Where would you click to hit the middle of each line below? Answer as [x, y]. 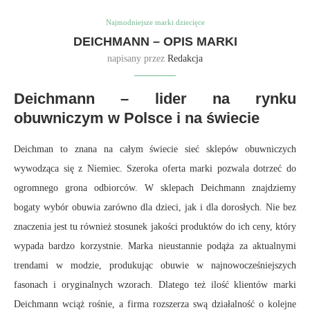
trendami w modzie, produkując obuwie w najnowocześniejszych [155, 266]
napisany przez [137, 59]
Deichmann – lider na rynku [155, 99]
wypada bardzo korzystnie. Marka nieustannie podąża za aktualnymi [155, 246]
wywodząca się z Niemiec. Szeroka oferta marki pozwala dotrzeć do [155, 169]
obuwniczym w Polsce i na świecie [137, 118]
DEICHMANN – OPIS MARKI [155, 42]
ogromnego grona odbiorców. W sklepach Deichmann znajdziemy [155, 188]
